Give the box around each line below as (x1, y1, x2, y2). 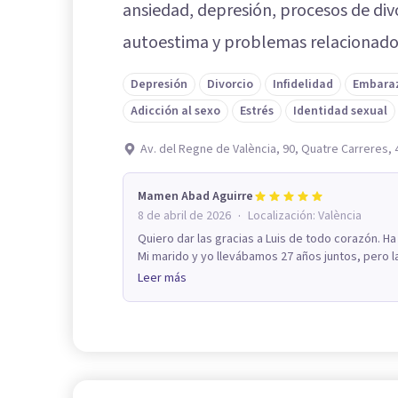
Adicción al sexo (131, 101, 220, 120)
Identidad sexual (293, 101, 387, 120)
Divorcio (207, 75, 253, 93)
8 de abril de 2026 (138, 206, 231, 225)
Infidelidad (273, 75, 333, 93)
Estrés (240, 101, 274, 120)
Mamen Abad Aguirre (138, 187, 253, 205)
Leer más (138, 268, 187, 287)
